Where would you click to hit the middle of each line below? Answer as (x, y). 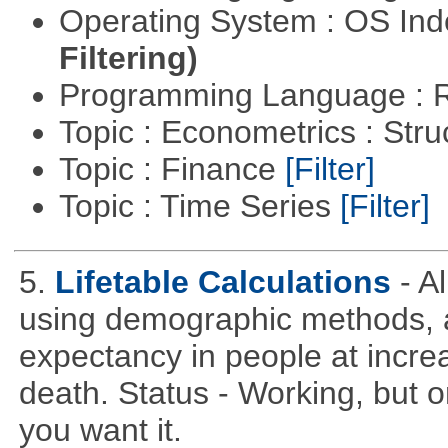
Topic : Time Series (199, 205)
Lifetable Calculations (222, 281)
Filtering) (128, 57)
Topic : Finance (171, 168)
